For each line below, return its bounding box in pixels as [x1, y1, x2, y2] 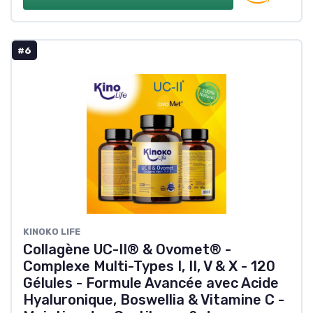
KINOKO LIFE [23, 226, 80, 238]
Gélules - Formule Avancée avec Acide [23, 275, 279, 292]
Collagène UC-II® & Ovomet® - [23, 241, 231, 259]
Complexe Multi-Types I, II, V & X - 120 [23, 258, 275, 275]
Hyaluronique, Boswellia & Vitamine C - [23, 291, 284, 309]
